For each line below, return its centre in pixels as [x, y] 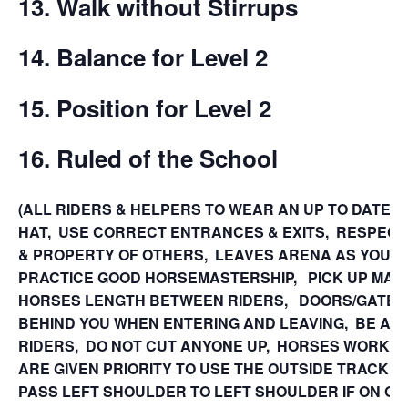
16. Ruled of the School [148, 158]
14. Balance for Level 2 [143, 57]
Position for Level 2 [164, 107]
